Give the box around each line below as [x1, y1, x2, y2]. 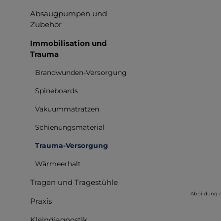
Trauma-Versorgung [35, 141, 108, 150]
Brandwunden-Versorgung [35, 68, 127, 77]
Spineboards [35, 86, 78, 95]
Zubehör [30, 19, 62, 29]
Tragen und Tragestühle [30, 177, 118, 187]
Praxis [30, 196, 52, 206]
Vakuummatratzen [35, 104, 99, 113]
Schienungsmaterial [35, 122, 105, 132]
